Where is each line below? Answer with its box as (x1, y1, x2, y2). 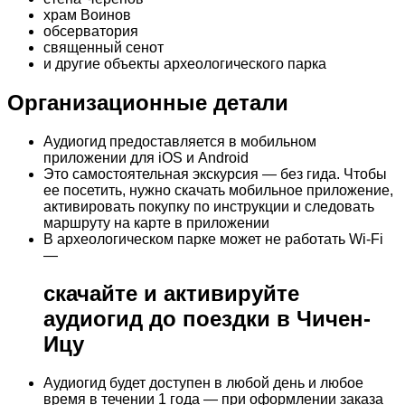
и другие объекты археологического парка (43, 55, 326, 71)
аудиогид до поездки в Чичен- (43, 306, 371, 332)
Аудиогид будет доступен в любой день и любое (43, 375, 363, 391)
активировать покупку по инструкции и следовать (43, 198, 374, 214)
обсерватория (43, 23, 138, 39)
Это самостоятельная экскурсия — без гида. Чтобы (43, 165, 387, 182)
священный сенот (43, 39, 164, 55)
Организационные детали (7, 89, 288, 115)
